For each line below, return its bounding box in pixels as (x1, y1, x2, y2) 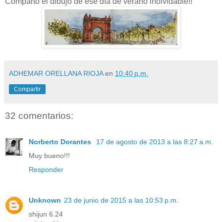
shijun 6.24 (29, 210, 63, 218)
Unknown (29, 196, 61, 204)
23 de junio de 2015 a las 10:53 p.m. (64, 196, 178, 204)
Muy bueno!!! (29, 151, 70, 160)
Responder (29, 165, 63, 173)
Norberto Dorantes (29, 137, 93, 146)
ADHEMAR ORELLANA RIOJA (9, 69, 103, 78)
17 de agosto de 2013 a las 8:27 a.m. (96, 137, 213, 146)
